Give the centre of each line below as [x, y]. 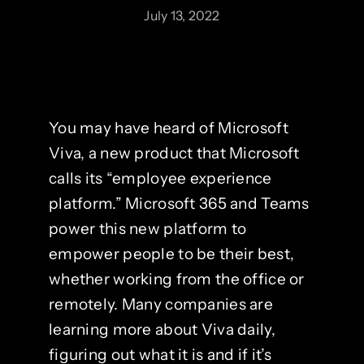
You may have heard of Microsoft [168, 128]
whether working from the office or [176, 279]
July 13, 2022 [182, 15]
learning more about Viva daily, [162, 329]
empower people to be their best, [171, 254]
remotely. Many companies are [160, 304]
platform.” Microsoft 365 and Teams [179, 204]
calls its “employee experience [160, 178]
